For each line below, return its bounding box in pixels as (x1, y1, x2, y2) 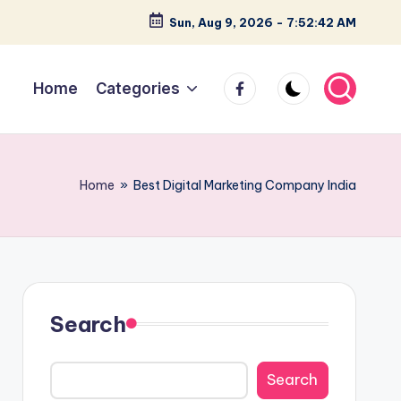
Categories (95, 79, 180, 98)
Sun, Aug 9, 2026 (169, 15, 273, 30)
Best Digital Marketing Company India (133, 176, 356, 193)
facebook (223, 73, 294, 92)
